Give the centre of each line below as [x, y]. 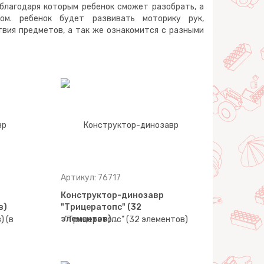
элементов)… [89, 219]
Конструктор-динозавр [113, 196]
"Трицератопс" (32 [101, 207]
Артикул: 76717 [91, 178]
